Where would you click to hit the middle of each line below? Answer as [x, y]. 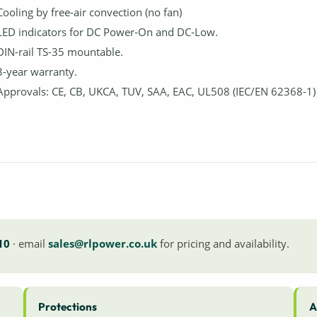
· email [29, 243]
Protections [68, 306]
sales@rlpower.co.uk [102, 243]
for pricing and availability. [223, 243]
